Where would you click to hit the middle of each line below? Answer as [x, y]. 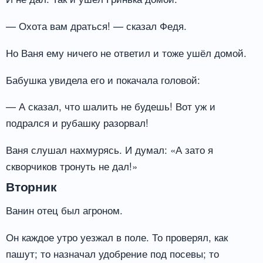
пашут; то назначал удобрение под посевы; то [112, 254]
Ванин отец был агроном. [64, 210]
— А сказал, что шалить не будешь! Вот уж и [111, 106]
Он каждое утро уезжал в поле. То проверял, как [117, 237]
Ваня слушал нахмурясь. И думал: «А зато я [109, 150]
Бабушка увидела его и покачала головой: [103, 79]
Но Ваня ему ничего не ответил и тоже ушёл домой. [126, 52]
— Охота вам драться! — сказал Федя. [96, 25]
